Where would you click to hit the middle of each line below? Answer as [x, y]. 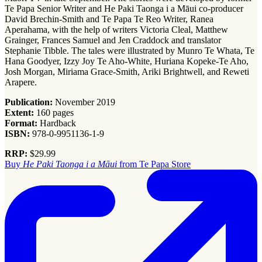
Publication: [30, 102]
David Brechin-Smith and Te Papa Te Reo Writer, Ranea [109, 19]
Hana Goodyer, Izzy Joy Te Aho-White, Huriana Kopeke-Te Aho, [127, 61]
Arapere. [21, 82]
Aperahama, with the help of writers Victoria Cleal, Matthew [116, 30]
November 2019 [85, 102]
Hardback [57, 123]
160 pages [55, 113]
